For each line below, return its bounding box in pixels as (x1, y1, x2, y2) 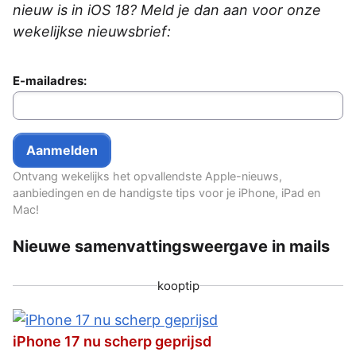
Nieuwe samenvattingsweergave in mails (13, 236, 330, 256)
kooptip (157, 278, 199, 294)
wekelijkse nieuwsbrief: (13, 22, 171, 40)
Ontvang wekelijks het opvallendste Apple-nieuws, (13, 168, 282, 183)
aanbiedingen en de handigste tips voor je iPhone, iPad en (13, 185, 320, 199)
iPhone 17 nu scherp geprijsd (13, 333, 211, 350)
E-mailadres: (13, 72, 87, 88)
